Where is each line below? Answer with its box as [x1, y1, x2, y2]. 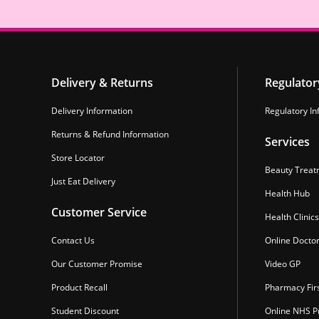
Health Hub [265, 187, 310, 200]
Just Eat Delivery [51, 175, 115, 188]
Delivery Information [51, 105, 132, 117]
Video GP [265, 258, 300, 271]
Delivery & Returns [51, 75, 153, 91]
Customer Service [51, 204, 147, 221]
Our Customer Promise [51, 258, 142, 271]
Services [265, 134, 310, 150]
